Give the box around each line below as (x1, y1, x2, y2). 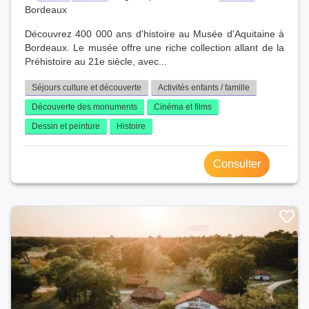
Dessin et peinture (32, 121, 100, 132)
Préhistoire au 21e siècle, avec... (25, 57, 167, 68)
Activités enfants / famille (158, 83, 250, 93)
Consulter (213, 158, 261, 170)
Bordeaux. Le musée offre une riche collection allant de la (25, 43, 284, 54)
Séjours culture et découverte (32, 83, 141, 93)
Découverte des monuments (32, 102, 137, 112)
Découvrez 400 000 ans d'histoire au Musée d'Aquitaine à (25, 29, 284, 40)
